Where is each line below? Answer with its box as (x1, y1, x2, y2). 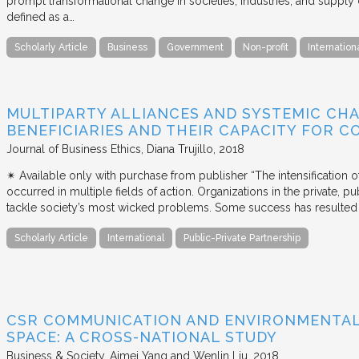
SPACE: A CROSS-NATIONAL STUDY (6, 328, 277, 345)
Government (167, 41, 224, 53)
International (107, 232, 164, 244)
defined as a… (6, 10, 75, 23)
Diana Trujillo (147, 142, 213, 155)
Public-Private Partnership (184, 232, 301, 244)
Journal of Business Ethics (6, 142, 141, 155)
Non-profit (243, 41, 288, 53)
